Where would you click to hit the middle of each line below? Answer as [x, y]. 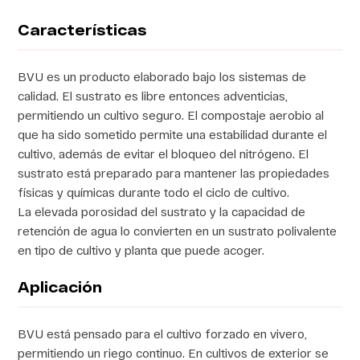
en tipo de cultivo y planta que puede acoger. [141, 250]
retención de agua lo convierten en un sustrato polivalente [178, 230]
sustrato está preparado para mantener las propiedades [174, 172]
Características [82, 29]
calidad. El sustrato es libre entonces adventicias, [153, 95]
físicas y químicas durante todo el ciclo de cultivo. [154, 192]
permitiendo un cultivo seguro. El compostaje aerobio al [171, 115]
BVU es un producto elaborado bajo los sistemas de [162, 76]
